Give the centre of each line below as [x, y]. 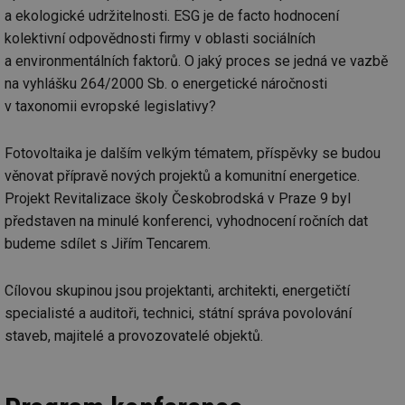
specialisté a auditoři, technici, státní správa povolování [178, 313]
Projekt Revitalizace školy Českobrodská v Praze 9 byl [178, 198]
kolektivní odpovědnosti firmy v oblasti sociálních [160, 38]
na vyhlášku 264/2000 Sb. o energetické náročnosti [166, 83]
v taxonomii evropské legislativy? [110, 106]
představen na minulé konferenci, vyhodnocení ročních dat [186, 221]
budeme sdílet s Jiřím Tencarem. [108, 243]
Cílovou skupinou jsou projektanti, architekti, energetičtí [177, 290]
